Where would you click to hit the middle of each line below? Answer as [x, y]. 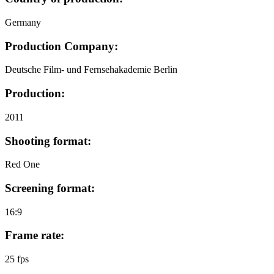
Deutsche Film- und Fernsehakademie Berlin [91, 70]
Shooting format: [48, 141]
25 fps [17, 259]
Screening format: [50, 188]
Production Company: [61, 46]
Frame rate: [35, 235]
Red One [22, 165]
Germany [23, 22]
